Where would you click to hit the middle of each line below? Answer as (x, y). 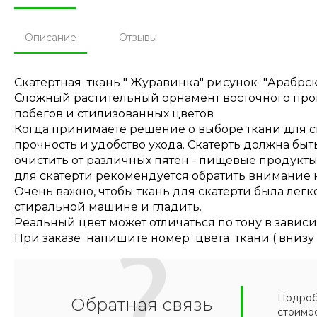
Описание (51, 37)
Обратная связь (142, 304)
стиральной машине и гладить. (108, 207)
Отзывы (138, 37)
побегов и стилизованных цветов (114, 113)
